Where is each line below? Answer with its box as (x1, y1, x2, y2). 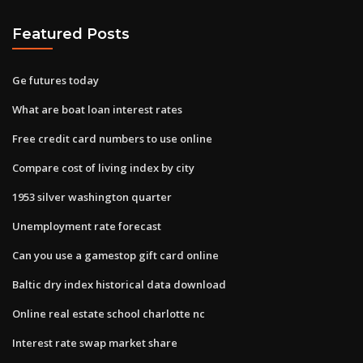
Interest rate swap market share (12, 335, 177, 350)
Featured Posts (12, 25, 130, 43)
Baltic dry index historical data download (12, 276, 226, 292)
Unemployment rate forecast (12, 218, 161, 233)
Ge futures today (12, 72, 99, 88)
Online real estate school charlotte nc (12, 305, 205, 321)
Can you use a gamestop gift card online (12, 247, 219, 263)
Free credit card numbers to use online (12, 130, 212, 146)
